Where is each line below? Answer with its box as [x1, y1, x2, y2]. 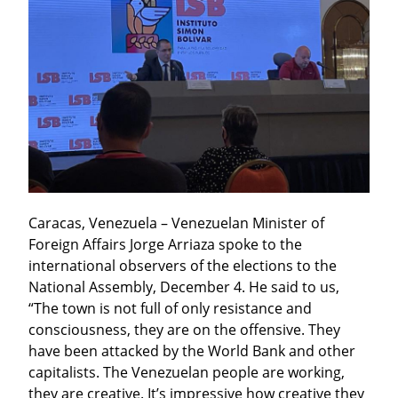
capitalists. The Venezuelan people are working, [28, 362, 345, 382]
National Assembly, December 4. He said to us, [28, 276, 339, 297]
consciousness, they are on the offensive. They [28, 319, 340, 339]
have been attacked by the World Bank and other [28, 340, 355, 361]
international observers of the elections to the [28, 255, 337, 275]
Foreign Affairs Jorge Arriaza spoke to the [28, 234, 302, 254]
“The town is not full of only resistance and [28, 298, 312, 318]
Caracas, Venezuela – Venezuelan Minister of [28, 212, 324, 233]
